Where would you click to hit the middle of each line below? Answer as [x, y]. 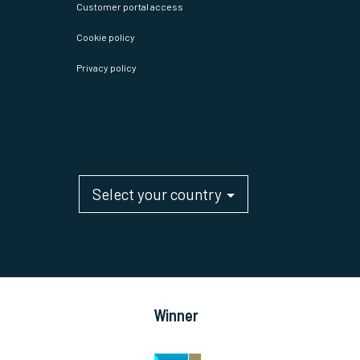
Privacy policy [106, 86]
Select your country [158, 213]
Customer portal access [129, 25]
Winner [176, 334]
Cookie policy [105, 56]
